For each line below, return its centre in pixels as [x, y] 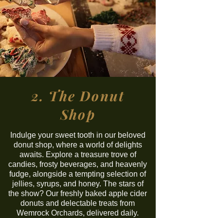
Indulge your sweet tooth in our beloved [78, 135]
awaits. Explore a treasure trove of [78, 154]
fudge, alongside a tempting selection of [78, 174]
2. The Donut [78, 96]
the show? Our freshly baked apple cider [78, 193]
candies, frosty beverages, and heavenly [78, 164]
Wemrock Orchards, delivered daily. [78, 213]
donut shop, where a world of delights [78, 145]
